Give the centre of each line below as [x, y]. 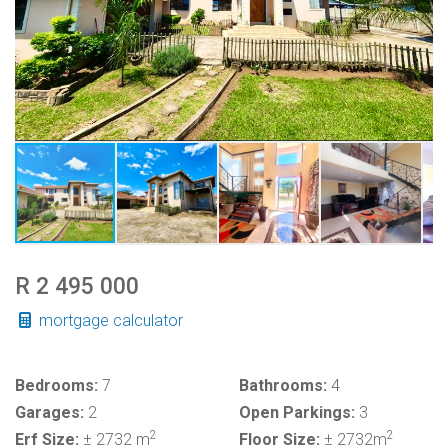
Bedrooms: [56, 385]
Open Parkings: [297, 412]
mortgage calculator [109, 320]
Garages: [49, 412]
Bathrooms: [283, 385]
